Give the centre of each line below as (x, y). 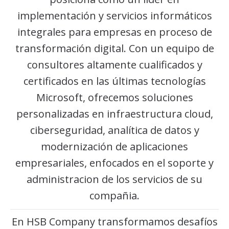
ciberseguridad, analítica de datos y (114, 130)
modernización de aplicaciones (114, 146)
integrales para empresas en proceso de (114, 32)
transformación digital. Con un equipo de (114, 48)
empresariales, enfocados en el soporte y (114, 163)
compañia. (114, 195)
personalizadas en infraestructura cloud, (114, 113)
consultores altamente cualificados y (114, 64)
